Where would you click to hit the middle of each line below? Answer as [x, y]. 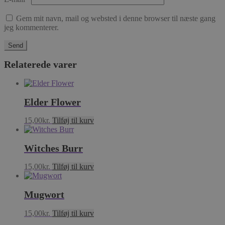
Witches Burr [53, 148]
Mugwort [44, 194]
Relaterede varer [40, 65]
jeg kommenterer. [31, 27]
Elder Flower [52, 102]
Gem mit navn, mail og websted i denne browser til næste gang [116, 18]
